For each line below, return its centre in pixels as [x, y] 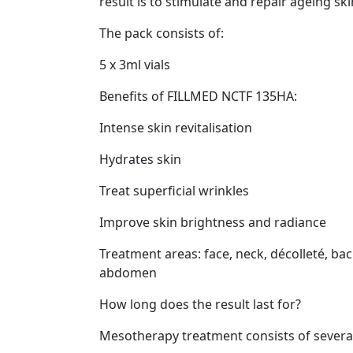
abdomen [128, 273]
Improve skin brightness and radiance [213, 222]
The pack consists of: [162, 33]
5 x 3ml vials [135, 65]
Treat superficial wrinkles [174, 191]
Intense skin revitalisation [176, 128]
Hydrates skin [140, 159]
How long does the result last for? [200, 304]
